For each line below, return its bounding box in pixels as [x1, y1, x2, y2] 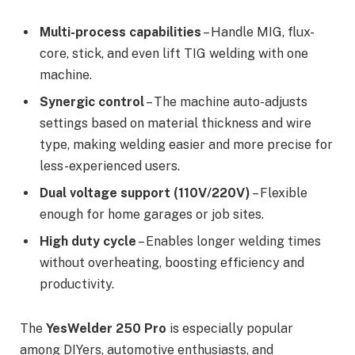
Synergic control [40, 94, 144, 110]
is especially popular [166, 320, 293, 336]
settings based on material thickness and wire [40, 116, 311, 132]
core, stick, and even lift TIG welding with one [40, 46, 308, 62]
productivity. [40, 277, 114, 292]
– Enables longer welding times [136, 234, 321, 250]
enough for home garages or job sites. [40, 207, 264, 223]
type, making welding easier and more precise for [40, 137, 333, 153]
